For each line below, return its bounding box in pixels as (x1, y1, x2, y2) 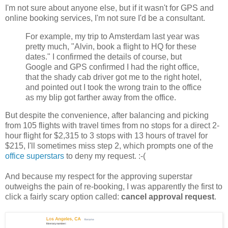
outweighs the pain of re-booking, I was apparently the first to (5, 182, 222, 191)
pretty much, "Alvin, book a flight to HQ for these (25, 42, 196, 51)
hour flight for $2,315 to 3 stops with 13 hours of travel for (5, 131, 208, 140)
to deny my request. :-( (64, 152, 146, 161)
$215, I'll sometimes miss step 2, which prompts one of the (5, 141, 213, 151)
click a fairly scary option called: (5, 192, 121, 202)
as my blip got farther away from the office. (25, 93, 176, 102)
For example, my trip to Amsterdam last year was (25, 32, 199, 41)
